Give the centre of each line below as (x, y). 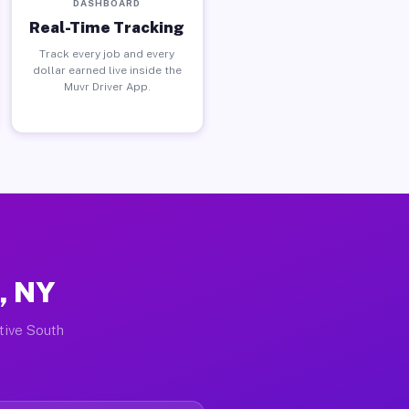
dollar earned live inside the (107, 70)
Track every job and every (107, 53)
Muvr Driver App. (107, 86)
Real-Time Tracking (107, 27)
